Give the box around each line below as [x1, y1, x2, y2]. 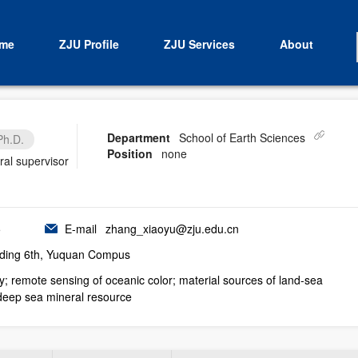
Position [107, 145, 153, 161]
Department [107, 129, 170, 145]
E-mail [65, 221, 97, 237]
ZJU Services [163, 36, 235, 52]
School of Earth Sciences [179, 129, 305, 145]
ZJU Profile [58, 36, 119, 52]
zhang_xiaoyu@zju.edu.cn [102, 221, 239, 237]
